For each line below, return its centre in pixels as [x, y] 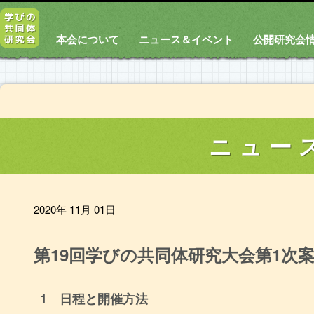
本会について [88, 39]
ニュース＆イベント [186, 39]
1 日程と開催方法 [94, 299]
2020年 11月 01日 [75, 209]
